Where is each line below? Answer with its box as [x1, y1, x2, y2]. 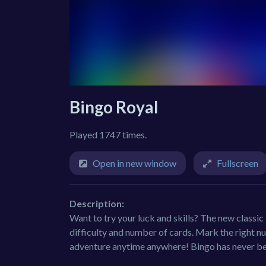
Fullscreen [217, 157, 258, 169]
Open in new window [93, 157, 176, 169]
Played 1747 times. [69, 128, 147, 140]
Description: [69, 198, 124, 210]
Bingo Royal [69, 96, 159, 117]
